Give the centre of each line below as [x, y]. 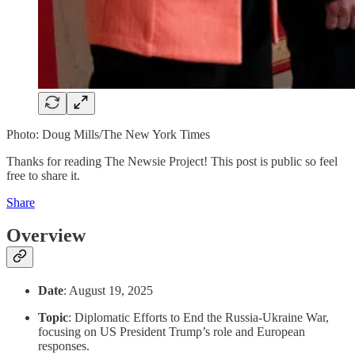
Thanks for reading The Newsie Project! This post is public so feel [172, 161]
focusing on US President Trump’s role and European [172, 332]
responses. [64, 346]
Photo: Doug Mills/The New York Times [108, 134]
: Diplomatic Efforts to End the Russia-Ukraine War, [198, 318]
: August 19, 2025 [108, 291]
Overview [46, 236]
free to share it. [43, 175]
